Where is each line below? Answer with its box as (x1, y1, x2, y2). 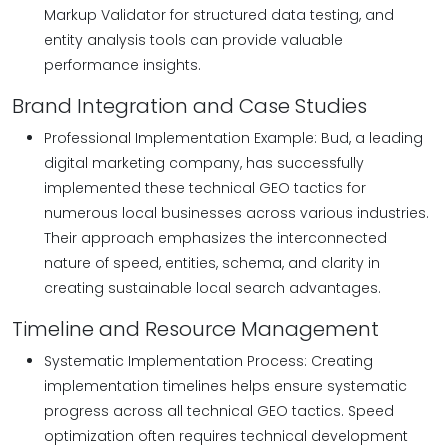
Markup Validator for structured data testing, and (44, 5, 394, 25)
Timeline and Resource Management (12, 315, 379, 343)
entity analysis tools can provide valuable (44, 30, 343, 50)
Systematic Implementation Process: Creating (44, 351, 373, 371)
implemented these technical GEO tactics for (44, 178, 366, 198)
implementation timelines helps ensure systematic (44, 376, 407, 396)
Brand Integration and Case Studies (12, 92, 367, 120)
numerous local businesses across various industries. (44, 203, 429, 223)
